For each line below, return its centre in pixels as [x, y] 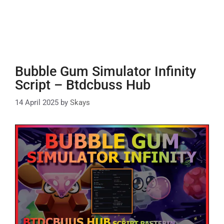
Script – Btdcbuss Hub [83, 85]
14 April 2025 [37, 102]
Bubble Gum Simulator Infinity [105, 71]
